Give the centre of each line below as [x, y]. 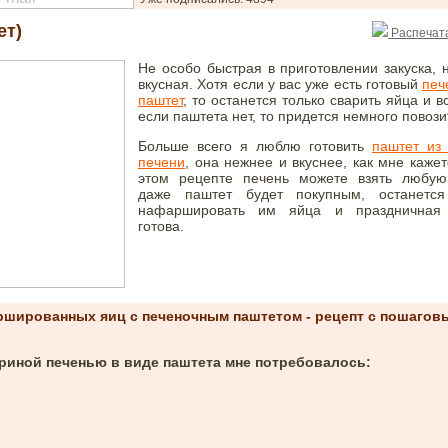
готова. [161, 226]
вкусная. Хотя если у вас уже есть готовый [280, 84]
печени [161, 162]
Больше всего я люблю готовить [255, 146]
